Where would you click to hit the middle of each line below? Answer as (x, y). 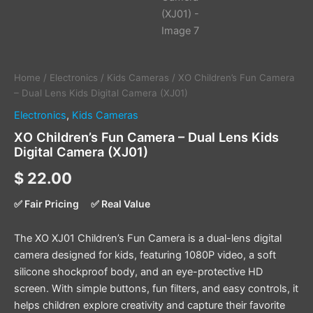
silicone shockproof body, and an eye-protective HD (138, 271)
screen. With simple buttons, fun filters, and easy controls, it (156, 288)
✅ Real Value (121, 204)
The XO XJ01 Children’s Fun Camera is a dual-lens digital (148, 238)
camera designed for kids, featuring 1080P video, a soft (145, 255)
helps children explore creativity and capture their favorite (150, 305)
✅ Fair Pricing (46, 204)
